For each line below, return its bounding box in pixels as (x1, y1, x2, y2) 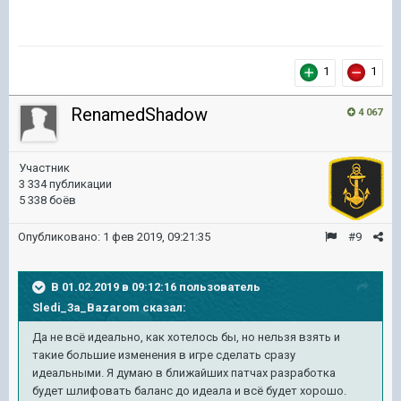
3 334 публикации (19, 176, 112, 191)
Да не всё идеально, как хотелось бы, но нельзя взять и (32, 329, 340, 344)
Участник (19, 160, 70, 175)
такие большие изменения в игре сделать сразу (32, 347, 295, 362)
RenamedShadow (71, 103, 208, 125)
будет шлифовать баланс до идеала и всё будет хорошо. (32, 383, 346, 397)
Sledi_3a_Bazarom (32, 300, 140, 314)
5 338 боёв (19, 192, 76, 207)
